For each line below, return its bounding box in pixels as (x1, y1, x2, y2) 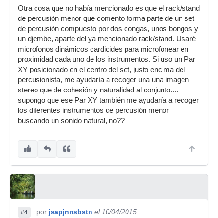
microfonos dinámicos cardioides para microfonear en (18, 45, 188, 53)
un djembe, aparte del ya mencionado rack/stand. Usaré (18, 35, 196, 43)
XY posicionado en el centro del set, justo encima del (18, 65, 185, 73)
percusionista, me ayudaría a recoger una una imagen (18, 75, 189, 84)
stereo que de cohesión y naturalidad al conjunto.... (18, 86, 178, 94)
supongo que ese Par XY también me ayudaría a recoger (18, 96, 199, 104)
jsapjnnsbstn (49, 207, 92, 216)
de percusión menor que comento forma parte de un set (18, 14, 194, 22)
